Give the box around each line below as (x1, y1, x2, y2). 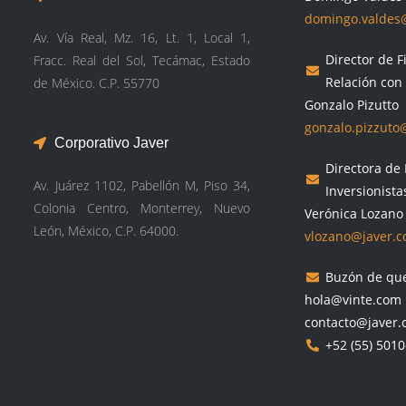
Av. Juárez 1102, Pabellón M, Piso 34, (34, 177, 251, 194)
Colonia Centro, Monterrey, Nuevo (34, 199, 251, 217)
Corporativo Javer (53, 135, 169, 150)
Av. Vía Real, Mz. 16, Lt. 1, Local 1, (34, 29, 251, 46)
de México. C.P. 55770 (34, 74, 160, 92)
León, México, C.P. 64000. (34, 222, 179, 239)
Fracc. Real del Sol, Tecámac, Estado (34, 52, 251, 69)
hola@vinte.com (304, 291, 402, 308)
